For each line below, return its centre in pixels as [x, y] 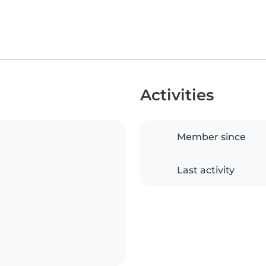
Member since [211, 137]
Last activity [206, 170]
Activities [177, 95]
